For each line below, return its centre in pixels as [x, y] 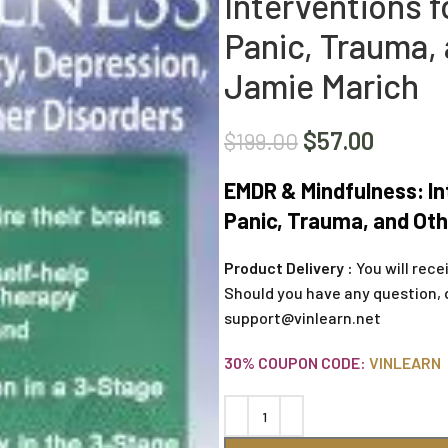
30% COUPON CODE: [295, 362]
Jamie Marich [321, 85]
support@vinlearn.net [302, 317]
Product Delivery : [290, 267]
